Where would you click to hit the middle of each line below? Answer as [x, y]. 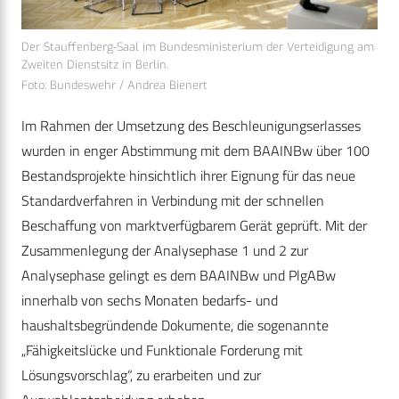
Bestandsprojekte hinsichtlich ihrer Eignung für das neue [188, 176]
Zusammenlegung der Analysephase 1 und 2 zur [165, 251]
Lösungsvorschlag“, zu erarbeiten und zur [141, 375]
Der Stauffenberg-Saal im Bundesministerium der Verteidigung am [198, 47]
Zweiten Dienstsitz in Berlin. [95, 65]
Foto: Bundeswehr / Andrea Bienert [114, 85]
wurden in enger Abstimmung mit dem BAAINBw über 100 [195, 151]
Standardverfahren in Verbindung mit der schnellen [173, 201]
